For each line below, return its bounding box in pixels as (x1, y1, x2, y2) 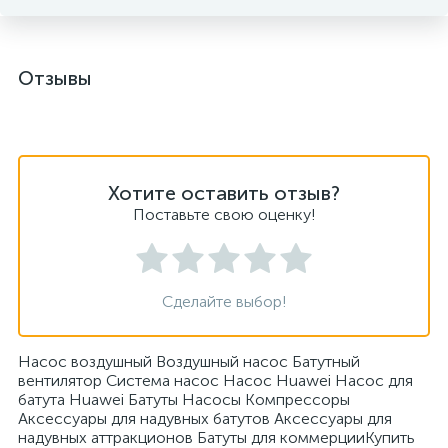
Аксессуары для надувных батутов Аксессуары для (18, 409, 392, 428)
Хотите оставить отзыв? (108, 181, 340, 205)
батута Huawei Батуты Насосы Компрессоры (18, 390, 350, 409)
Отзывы (18, 66, 92, 90)
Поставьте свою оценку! (132, 205, 316, 224)
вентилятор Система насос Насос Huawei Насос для (18, 371, 413, 390)
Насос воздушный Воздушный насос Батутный (18, 352, 360, 371)
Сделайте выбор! (161, 292, 287, 311)
